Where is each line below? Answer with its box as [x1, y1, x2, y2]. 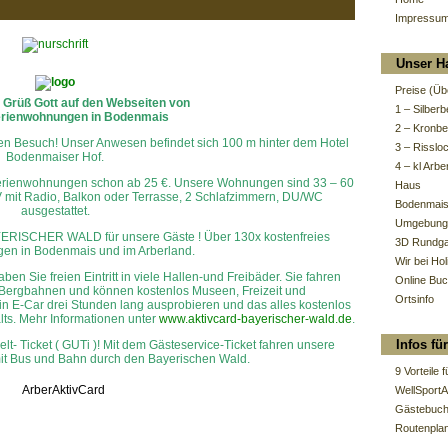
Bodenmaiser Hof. [6, 150, 104, 164]
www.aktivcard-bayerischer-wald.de [159, 312, 352, 326]
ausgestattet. [20, 204, 90, 218]
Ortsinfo [395, 293, 434, 305]
